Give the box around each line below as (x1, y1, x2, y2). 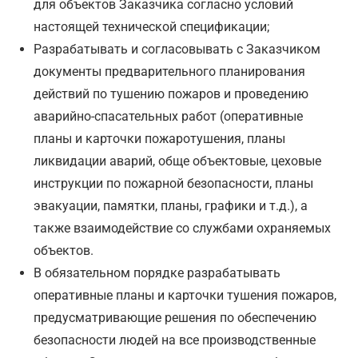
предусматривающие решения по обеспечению (34, 310, 317, 326)
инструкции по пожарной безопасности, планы (34, 176, 314, 192)
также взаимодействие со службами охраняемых (34, 221, 332, 237)
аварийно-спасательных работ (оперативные (34, 109, 304, 125)
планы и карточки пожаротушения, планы (34, 131, 286, 147)
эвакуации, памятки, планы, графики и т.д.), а (34, 198, 308, 214)
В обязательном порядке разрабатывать (34, 265, 281, 281)
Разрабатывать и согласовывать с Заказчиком (34, 42, 321, 58)
